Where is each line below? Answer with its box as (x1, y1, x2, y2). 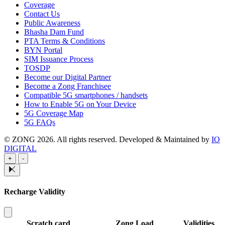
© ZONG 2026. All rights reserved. (4, 135, 117, 144)
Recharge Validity (4, 187, 65, 196)
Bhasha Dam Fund (24, 28, 84, 37)
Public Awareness (24, 19, 80, 28)
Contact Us (24, 10, 60, 19)
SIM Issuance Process (24, 55, 93, 64)
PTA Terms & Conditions (24, 37, 105, 46)
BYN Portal (24, 46, 62, 55)
